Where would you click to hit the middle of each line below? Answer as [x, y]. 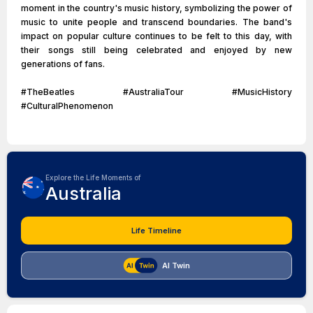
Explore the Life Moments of [93, 177]
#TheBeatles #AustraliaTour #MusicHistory [156, 92]
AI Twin [176, 265]
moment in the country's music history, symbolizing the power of [156, 8]
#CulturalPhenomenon [67, 106]
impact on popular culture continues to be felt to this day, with [156, 36]
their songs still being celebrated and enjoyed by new [156, 50]
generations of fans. [63, 64]
